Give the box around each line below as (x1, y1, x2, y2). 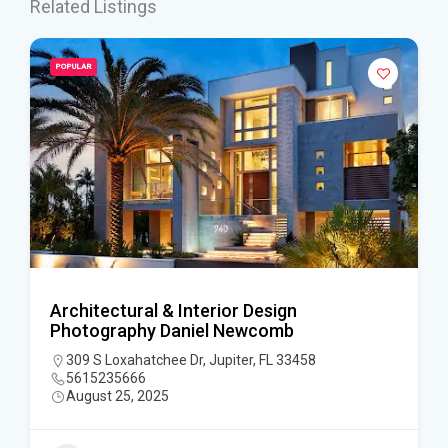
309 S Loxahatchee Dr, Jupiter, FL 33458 (66, 352, 316, 368)
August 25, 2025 (66, 388, 169, 404)
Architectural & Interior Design (50, 300, 297, 321)
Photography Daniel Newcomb (50, 320, 294, 341)
